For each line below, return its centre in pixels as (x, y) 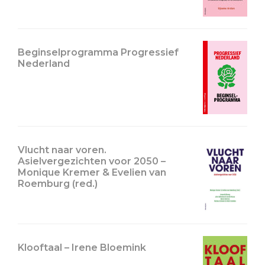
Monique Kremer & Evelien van (92, 172)
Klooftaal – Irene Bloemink (82, 247)
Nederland (44, 64)
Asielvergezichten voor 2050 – (92, 161)
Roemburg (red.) (58, 183)
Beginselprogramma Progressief (98, 52)
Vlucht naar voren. (62, 150)
